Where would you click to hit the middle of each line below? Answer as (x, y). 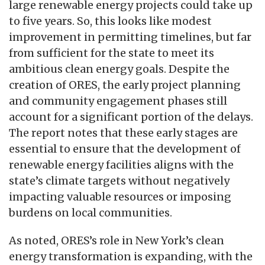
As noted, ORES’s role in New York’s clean (117, 240)
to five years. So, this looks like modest (110, 21)
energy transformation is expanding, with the (131, 256)
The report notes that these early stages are (123, 132)
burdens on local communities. (91, 212)
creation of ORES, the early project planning (125, 85)
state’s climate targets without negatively (119, 180)
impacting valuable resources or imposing (120, 196)
